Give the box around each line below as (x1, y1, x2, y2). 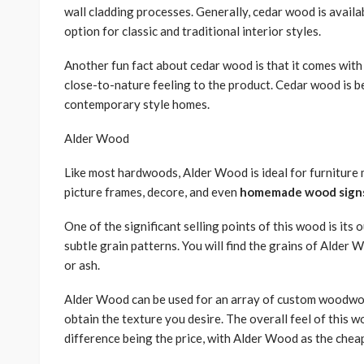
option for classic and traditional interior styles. (64, 24, 321, 39)
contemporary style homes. (64, 97, 210, 112)
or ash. (64, 258, 100, 273)
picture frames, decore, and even (64, 184, 240, 200)
